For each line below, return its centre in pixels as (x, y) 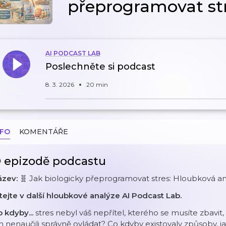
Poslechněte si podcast (100, 67)
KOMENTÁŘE (44, 132)
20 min (97, 84)
